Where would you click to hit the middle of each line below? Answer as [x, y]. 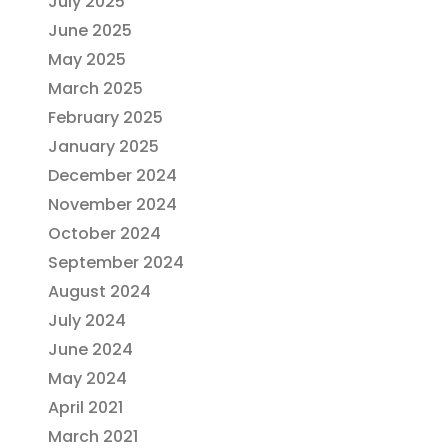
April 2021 [85, 408]
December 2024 [112, 176]
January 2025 [103, 147]
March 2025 [95, 89]
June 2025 [90, 31]
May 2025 [87, 60]
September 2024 [116, 263]
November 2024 [112, 205]
